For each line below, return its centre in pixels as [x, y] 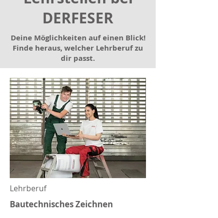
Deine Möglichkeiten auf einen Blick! [78, 38]
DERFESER [78, 18]
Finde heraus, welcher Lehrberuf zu [78, 48]
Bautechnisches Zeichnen [61, 204]
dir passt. [78, 58]
